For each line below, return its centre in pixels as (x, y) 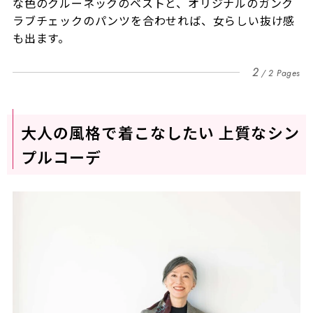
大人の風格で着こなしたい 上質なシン (160, 132)
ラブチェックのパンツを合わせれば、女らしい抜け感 (154, 21)
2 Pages (284, 74)
